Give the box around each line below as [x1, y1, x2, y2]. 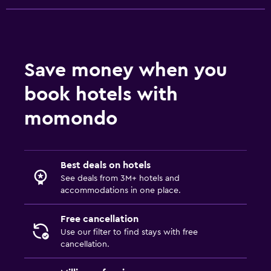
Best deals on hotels [60, 160, 151, 170]
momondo [24, 108, 117, 128]
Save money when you [24, 60, 227, 80]
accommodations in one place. [60, 186, 181, 195]
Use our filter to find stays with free [60, 227, 198, 237]
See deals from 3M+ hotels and [60, 174, 180, 183]
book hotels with [24, 84, 178, 104]
